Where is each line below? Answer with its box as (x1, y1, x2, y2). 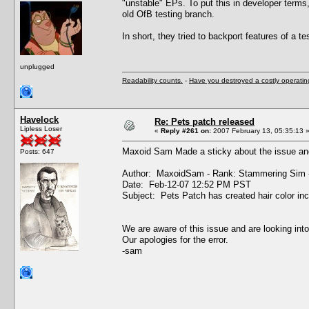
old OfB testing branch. (122, 8, 215, 19)
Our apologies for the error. (122, 234, 228, 245)
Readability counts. (122, 76, 183, 84)
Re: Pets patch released (154, 116, 255, 127)
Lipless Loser (20, 124, 62, 132)
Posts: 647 (20, 147, 54, 155)
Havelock (20, 114, 59, 125)
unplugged (20, 62, 54, 70)
